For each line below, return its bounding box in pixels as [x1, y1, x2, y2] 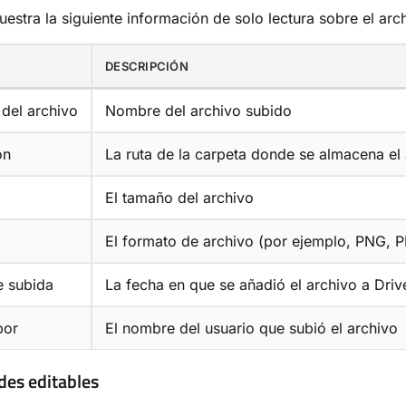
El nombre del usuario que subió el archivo [105, 318, 398, 337]
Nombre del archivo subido [105, 101, 292, 120]
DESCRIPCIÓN [105, 58, 188, 73]
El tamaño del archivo [105, 188, 254, 207]
